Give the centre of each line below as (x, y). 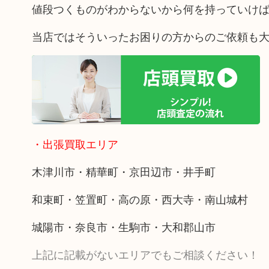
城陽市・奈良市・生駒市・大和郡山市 (123, 226)
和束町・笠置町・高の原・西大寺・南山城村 (140, 199)
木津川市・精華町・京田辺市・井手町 (123, 171)
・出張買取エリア (75, 144)
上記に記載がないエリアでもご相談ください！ (145, 254)
